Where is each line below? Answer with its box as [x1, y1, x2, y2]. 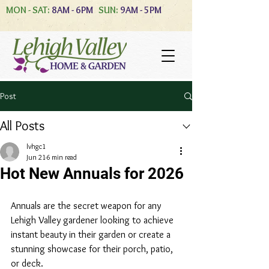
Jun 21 [26, 153, 46, 162]
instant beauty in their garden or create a [11, 229, 173, 240]
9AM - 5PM [120, 4, 162, 16]
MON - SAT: [6, 4, 50, 16]
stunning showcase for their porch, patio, [11, 243, 175, 255]
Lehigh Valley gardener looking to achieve [11, 214, 176, 226]
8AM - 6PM [50, 4, 98, 16]
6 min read [46, 153, 77, 162]
